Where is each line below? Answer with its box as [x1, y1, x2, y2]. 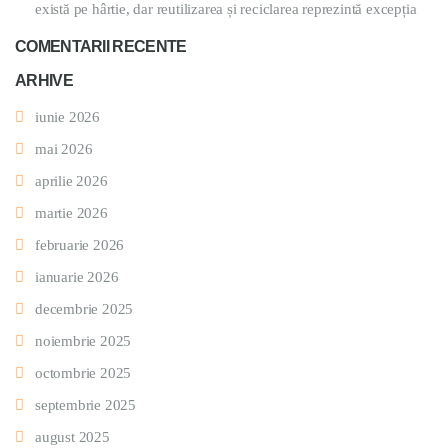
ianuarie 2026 [35, 268, 119, 285]
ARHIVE [15, 71, 73, 89]
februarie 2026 [35, 236, 125, 253]
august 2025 [35, 428, 110, 445]
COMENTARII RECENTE [15, 37, 187, 55]
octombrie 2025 [35, 364, 132, 381]
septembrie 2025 [35, 396, 136, 413]
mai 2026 [35, 140, 93, 157]
